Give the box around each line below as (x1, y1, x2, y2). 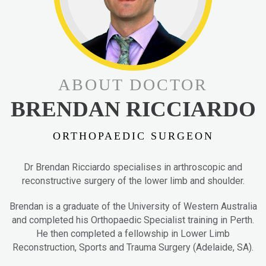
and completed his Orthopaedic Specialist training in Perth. (12, 214, 254, 226)
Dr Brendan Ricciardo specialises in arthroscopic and (24, 161, 242, 173)
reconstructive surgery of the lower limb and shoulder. (21, 175, 245, 187)
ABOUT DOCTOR (58, 75, 208, 94)
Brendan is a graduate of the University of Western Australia (9, 201, 257, 213)
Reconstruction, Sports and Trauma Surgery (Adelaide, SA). (12, 242, 254, 254)
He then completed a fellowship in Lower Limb (36, 228, 230, 240)
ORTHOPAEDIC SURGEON (52, 130, 214, 142)
